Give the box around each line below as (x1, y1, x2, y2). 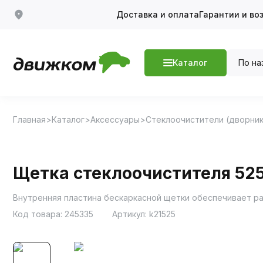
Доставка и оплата (116, 9, 199, 19)
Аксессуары (90, 114, 140, 124)
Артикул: (112, 208, 149, 219)
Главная (13, 114, 46, 124)
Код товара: (13, 208, 65, 219)
